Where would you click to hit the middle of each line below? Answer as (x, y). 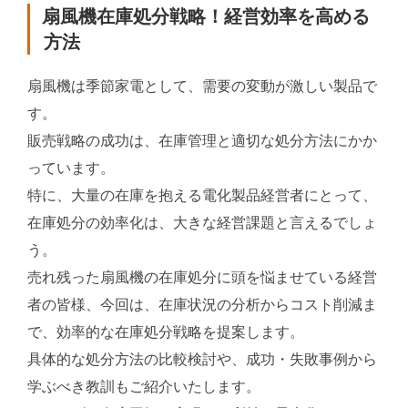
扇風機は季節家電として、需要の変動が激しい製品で (202, 87)
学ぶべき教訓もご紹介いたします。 (144, 387)
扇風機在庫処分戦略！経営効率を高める (206, 17)
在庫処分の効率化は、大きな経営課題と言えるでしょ (202, 223)
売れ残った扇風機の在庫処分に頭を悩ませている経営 (202, 278)
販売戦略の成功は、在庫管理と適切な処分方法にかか (202, 141)
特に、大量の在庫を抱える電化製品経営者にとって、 (202, 196)
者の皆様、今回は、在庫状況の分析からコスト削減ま (202, 305)
